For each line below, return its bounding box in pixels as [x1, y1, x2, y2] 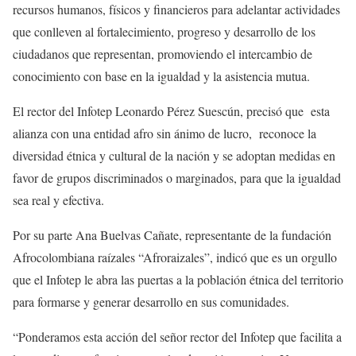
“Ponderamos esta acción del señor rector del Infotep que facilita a [13, 328, 342, 346]
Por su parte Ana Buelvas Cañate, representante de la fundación [13, 226, 331, 244]
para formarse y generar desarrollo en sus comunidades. [13, 293, 289, 311]
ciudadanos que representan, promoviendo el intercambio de [13, 45, 312, 63]
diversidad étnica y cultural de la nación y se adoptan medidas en [13, 147, 335, 164]
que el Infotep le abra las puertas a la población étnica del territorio [13, 271, 343, 288]
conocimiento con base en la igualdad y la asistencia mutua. [13, 68, 310, 85]
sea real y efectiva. [13, 192, 104, 209]
